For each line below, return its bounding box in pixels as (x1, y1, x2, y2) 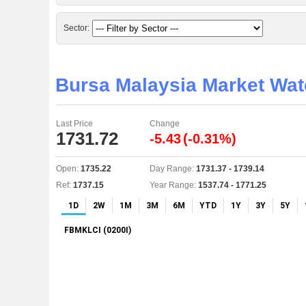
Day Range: (150, 164, 196, 173)
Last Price (56, 119, 93, 128)
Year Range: (150, 180, 198, 190)
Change (150, 119, 180, 128)
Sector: (64, 23, 89, 33)
